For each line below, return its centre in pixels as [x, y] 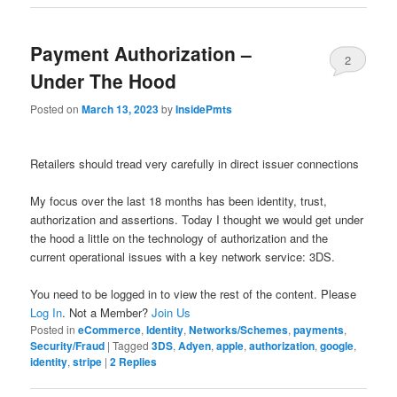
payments [319, 330]
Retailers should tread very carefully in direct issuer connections [195, 163]
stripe [88, 362]
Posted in [53, 330]
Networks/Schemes [239, 330]
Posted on [56, 108]
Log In [47, 313]
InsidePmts [204, 109]
